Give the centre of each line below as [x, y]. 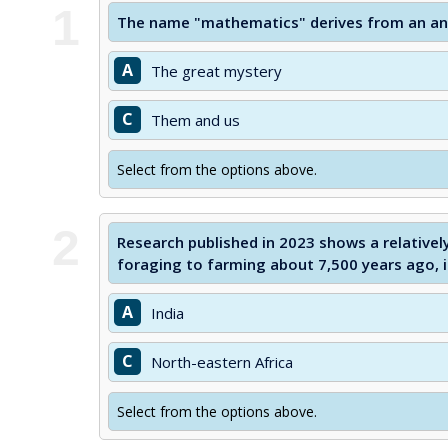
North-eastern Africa [222, 362]
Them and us [195, 120]
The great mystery [216, 71]
